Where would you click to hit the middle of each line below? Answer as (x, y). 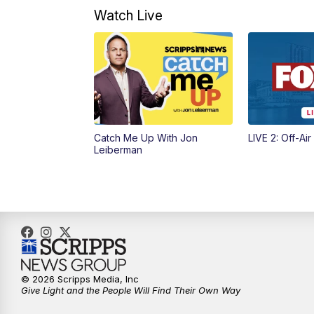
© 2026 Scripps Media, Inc (80, 279)
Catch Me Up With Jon (146, 137)
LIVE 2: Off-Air (279, 137)
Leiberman (118, 149)
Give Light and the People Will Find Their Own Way (131, 290)
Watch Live (129, 15)
